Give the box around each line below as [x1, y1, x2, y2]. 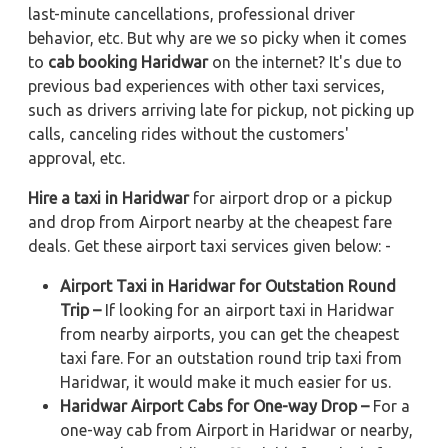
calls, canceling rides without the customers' [28, 125, 349, 144]
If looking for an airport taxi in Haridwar [101, 301, 394, 320]
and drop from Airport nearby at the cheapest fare [28, 213, 392, 232]
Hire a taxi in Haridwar [28, 189, 189, 208]
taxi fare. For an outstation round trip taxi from [60, 349, 402, 368]
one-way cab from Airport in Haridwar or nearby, [60, 421, 413, 440]
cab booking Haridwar [48, 53, 208, 72]
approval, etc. [28, 149, 125, 168]
